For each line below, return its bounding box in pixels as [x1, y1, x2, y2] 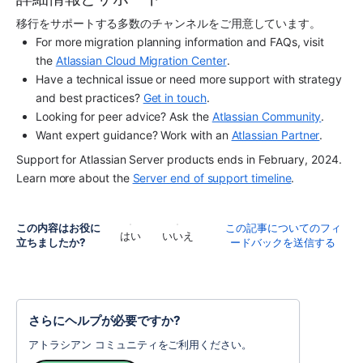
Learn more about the [16, 171, 133, 186]
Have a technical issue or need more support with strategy [36, 71, 343, 86]
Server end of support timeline [132, 171, 292, 186]
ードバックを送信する [230, 236, 336, 250]
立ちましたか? [16, 236, 86, 250]
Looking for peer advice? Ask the [36, 109, 212, 123]
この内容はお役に [16, 221, 100, 235]
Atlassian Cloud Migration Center [55, 53, 227, 67]
